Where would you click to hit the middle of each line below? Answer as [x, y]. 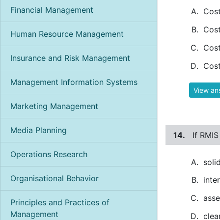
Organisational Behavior [55, 178]
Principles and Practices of [60, 202]
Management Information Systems [74, 82]
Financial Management [52, 10]
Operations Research [49, 154]
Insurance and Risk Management [70, 58]
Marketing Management [54, 106]
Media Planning [39, 130]
